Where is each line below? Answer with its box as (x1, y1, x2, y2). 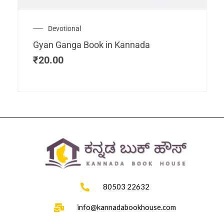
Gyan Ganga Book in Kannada (33, 39, 150, 50)
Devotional (48, 24, 81, 32)
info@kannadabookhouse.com (76, 202, 176, 212)
